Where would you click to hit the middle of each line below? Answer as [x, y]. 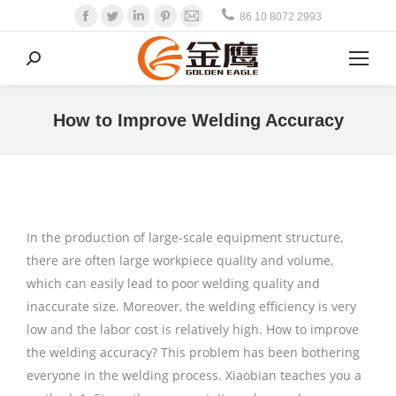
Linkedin [171, 15]
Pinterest [199, 15]
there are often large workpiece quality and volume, [180, 260]
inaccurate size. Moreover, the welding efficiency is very [191, 306]
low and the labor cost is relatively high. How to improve [193, 329]
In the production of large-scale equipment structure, [185, 237]
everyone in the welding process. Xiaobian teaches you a [194, 375]
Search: [49, 62]
